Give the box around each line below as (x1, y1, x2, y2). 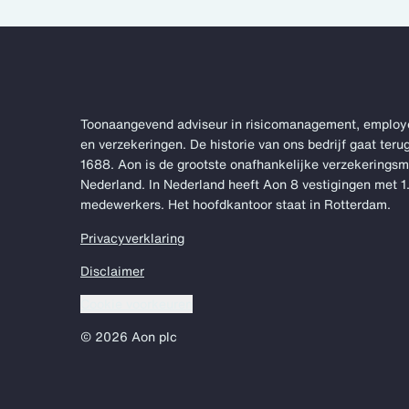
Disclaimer (80, 261, 144, 280)
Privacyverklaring (80, 228, 184, 247)
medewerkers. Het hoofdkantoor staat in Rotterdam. (80, 194, 391, 214)
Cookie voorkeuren (80, 294, 193, 313)
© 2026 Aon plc (80, 327, 177, 346)
